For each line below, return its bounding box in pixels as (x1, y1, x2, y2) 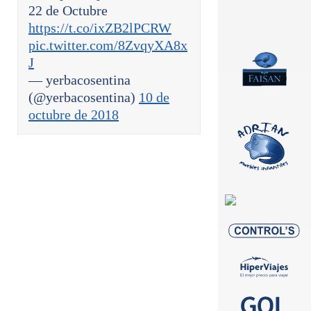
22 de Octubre (28, 3, 108, 18)
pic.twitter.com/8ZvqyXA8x (28, 37, 187, 53)
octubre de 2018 (28, 107, 119, 122)
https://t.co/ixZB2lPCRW (28, 20, 171, 35)
